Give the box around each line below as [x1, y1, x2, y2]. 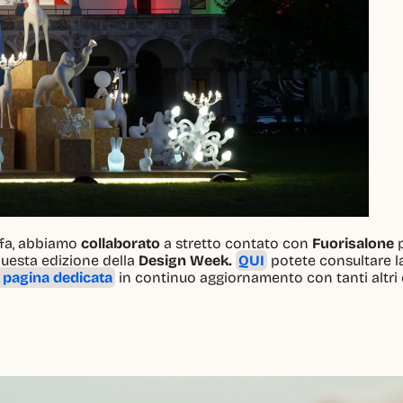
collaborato [81, 234, 160, 252]
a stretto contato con [160, 234, 312, 252]
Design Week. [139, 251, 232, 269]
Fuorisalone [312, 234, 394, 252]
